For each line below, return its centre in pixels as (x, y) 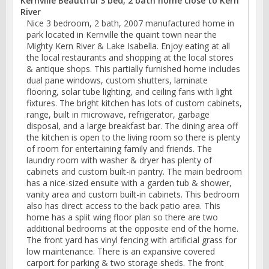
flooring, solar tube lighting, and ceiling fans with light (129, 92)
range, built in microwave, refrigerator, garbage (118, 115)
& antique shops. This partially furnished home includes (133, 69)
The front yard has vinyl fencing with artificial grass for (131, 240)
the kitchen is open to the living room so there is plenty (133, 138)
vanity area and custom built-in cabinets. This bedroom (133, 195)
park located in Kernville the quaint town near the (122, 35)
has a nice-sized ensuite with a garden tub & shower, (129, 183)
